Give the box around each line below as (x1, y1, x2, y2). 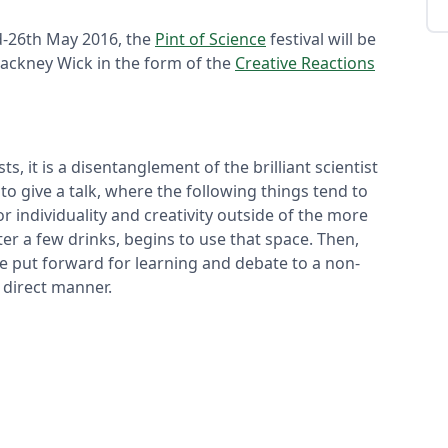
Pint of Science (155, 27, 266, 50)
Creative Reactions (235, 51, 375, 74)
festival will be (266, 27, 376, 50)
